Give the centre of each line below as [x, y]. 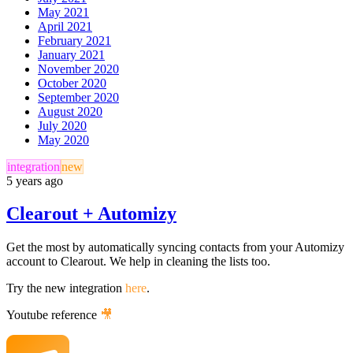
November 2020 [78, 69]
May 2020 [63, 139]
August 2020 [70, 111]
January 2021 [71, 54]
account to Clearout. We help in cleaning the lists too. [140, 262]
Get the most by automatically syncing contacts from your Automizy [175, 247]
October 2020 [72, 83]
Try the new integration [66, 288]
